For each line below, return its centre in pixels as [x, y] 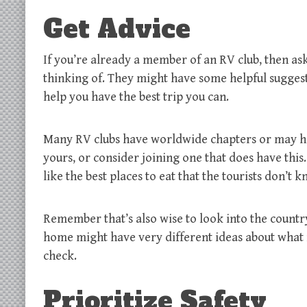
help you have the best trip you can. [137, 97]
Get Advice [117, 29]
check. [61, 256]
